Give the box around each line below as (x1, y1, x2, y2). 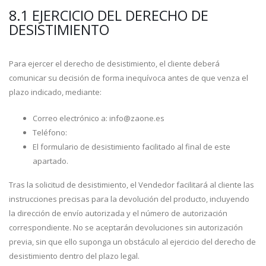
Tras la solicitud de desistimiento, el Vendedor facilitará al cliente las (9, 179, 254, 190)
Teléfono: (33, 127, 67, 138)
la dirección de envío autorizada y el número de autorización (9, 208, 227, 218)
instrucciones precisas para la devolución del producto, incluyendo (9, 194, 249, 204)
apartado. (33, 156, 68, 166)
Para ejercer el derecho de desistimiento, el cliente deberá (9, 58, 220, 69)
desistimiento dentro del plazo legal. (9, 251, 140, 261)
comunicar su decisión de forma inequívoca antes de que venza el (9, 72, 248, 83)
